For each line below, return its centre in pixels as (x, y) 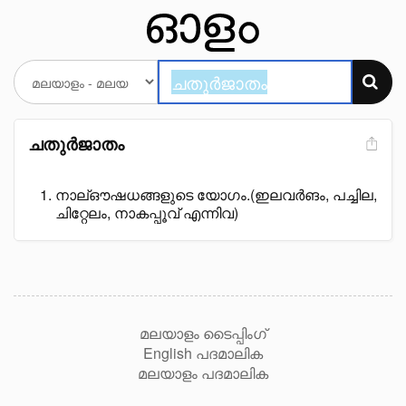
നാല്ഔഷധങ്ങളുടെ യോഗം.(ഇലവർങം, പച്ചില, (216, 194)
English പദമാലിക (203, 353)
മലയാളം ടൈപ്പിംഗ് (203, 333)
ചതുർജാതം (76, 144)
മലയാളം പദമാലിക (203, 373)
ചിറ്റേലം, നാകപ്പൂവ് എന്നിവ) (147, 213)
